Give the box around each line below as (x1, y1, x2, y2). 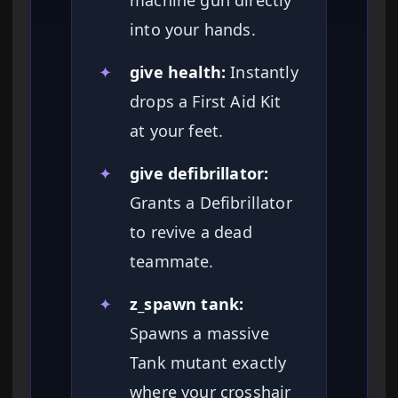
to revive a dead (130, 221, 252, 243)
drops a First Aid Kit (130, 91, 282, 113)
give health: (130, 61, 227, 84)
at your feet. (130, 120, 224, 142)
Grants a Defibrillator (130, 192, 292, 214)
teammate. (130, 251, 214, 273)
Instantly (226, 61, 298, 84)
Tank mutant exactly (130, 352, 287, 374)
